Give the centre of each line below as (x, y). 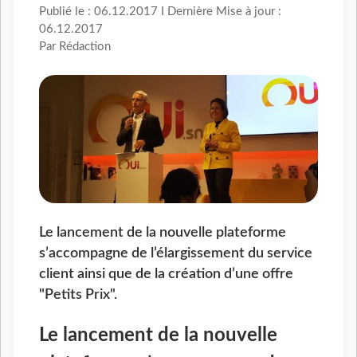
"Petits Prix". (78, 294)
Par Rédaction (75, 47)
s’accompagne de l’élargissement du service (176, 253)
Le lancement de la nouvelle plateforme (163, 232)
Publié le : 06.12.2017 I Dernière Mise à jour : (160, 12)
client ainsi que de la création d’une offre (166, 273)
